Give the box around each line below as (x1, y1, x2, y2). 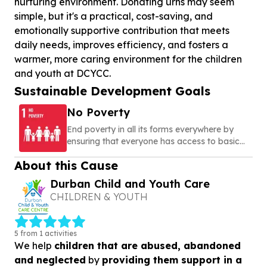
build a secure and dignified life (67, 160, 191, 170)
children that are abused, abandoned (54, 239, 241, 252)
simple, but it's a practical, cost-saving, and (14, 10, 213, 22)
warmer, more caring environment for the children (14, 53, 242, 65)
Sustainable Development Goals (14, 83, 210, 98)
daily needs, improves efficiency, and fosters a (14, 39, 228, 51)
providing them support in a (102, 253, 242, 266)
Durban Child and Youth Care (49, 177, 210, 191)
